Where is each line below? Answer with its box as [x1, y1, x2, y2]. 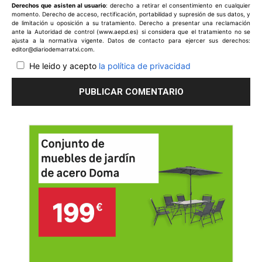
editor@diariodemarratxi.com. [12, 46, 95, 53]
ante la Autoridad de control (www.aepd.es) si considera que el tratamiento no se [12, 28, 250, 36]
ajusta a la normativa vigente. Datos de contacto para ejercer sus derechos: [12, 37, 250, 44]
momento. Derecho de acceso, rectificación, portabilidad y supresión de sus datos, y [12, 11, 250, 18]
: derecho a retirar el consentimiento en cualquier [106, 2, 251, 9]
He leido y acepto [29, 61, 99, 71]
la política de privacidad [99, 61, 191, 71]
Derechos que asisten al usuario [12, 2, 106, 9]
